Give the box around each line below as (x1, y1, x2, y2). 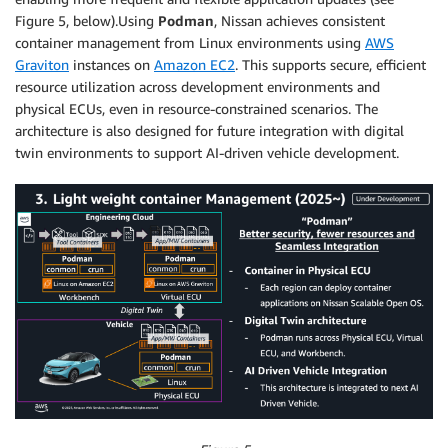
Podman (158, 12, 214, 30)
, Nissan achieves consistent (214, 12, 385, 30)
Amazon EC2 (154, 56, 235, 74)
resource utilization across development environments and (15, 78, 380, 96)
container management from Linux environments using (15, 34, 365, 52)
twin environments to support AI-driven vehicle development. (15, 144, 399, 162)
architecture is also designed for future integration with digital (15, 122, 404, 140)
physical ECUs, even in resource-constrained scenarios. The (15, 100, 378, 118)
